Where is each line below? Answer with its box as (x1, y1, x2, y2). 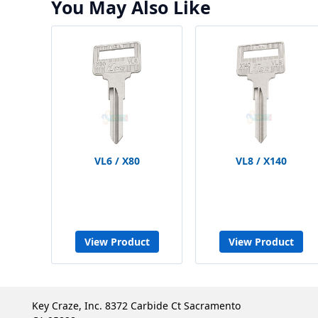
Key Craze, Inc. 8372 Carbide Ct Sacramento (32, 299, 241, 312)
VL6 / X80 (94, 154, 140, 168)
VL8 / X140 (235, 154, 287, 168)
